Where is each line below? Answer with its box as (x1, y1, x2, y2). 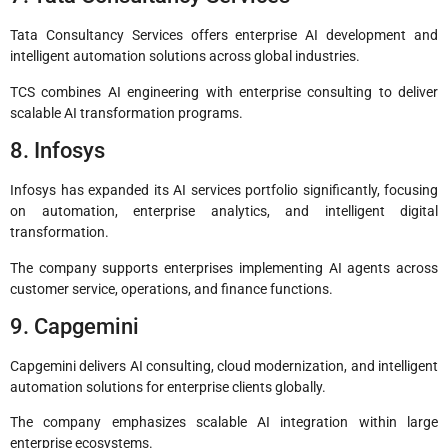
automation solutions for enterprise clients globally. (10, 378, 326, 395)
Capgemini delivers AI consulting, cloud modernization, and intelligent (10, 357, 438, 374)
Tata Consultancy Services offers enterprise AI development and (10, 27, 438, 44)
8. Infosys (10, 138, 105, 164)
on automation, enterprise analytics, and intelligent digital (10, 203, 438, 220)
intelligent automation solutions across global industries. (10, 48, 360, 65)
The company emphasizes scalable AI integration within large (10, 414, 438, 431)
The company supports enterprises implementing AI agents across (10, 259, 438, 276)
